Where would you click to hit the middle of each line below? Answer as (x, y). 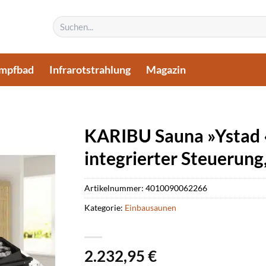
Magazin (166, 69)
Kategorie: (104, 207)
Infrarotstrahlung (90, 69)
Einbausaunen (150, 207)
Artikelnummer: (115, 188)
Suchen (64, 21)
